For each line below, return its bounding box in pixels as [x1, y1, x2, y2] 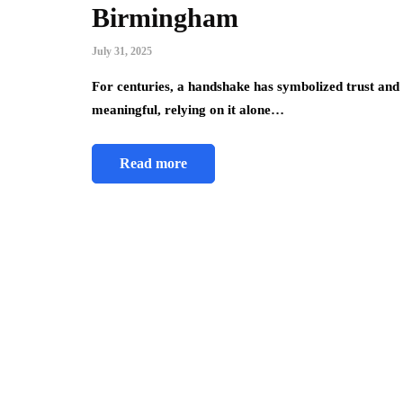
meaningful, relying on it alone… [92, 103, 284, 118]
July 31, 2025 [92, 45, 152, 58]
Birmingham [92, 3, 238, 33]
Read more [120, 156, 187, 172]
